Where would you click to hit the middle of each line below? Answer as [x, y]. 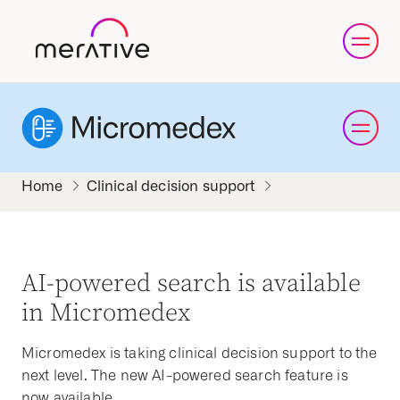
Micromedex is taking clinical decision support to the [200, 353]
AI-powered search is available [191, 283]
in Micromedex [106, 313]
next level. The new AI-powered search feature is [185, 375]
